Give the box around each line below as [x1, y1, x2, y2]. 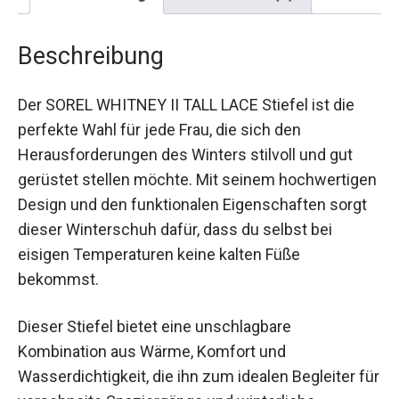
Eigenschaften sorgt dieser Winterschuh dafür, [18, 208, 347, 227]
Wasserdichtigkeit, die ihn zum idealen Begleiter [18, 354, 355, 374]
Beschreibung [18, 29, 164, 59]
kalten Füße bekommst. [18, 257, 183, 277]
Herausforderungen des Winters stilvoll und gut [18, 133, 353, 152]
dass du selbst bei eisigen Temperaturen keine [18, 232, 348, 252]
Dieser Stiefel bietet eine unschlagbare [18, 305, 291, 324]
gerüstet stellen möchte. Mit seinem [18, 158, 275, 177]
